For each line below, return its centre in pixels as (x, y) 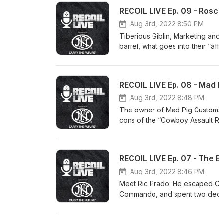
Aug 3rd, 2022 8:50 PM (167, 24)
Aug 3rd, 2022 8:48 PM (167, 98)
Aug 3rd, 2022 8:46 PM (167, 171)
